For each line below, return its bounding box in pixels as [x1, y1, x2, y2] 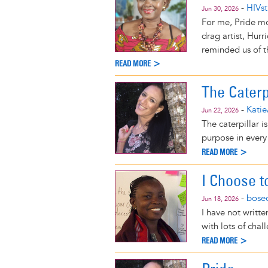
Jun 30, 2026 [202, 4, 239, 13]
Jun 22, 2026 [202, 106, 239, 115]
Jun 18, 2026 [202, 195, 239, 203]
